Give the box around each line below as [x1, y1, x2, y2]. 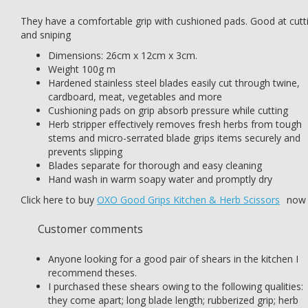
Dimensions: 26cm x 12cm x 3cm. [48, 49, 197, 62]
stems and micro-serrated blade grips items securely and [48, 131, 300, 144]
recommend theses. [48, 266, 137, 279]
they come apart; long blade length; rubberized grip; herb [48, 294, 298, 307]
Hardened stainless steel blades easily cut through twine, [48, 76, 300, 89]
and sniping [21, 28, 71, 41]
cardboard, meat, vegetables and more [48, 90, 222, 103]
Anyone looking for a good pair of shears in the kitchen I [48, 252, 298, 265]
